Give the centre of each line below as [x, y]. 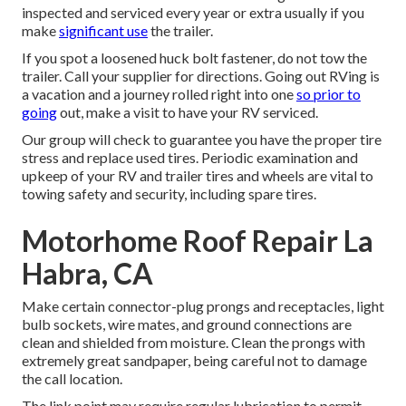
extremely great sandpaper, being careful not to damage [194, 361]
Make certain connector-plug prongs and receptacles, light [203, 306]
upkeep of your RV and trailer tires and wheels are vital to [198, 176]
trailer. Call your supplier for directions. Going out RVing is [201, 76]
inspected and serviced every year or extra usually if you [193, 13]
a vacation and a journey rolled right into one [159, 94]
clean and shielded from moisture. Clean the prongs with [193, 343]
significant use [103, 31]
